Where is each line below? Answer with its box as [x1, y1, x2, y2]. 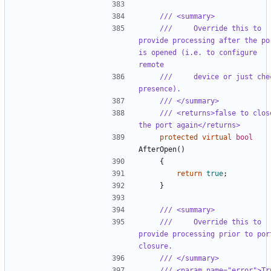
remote [139, 60, 164, 69]
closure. [139, 241, 172, 250]
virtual [202, 132, 232, 142]
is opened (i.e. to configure [139, 48, 257, 57]
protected [160, 132, 198, 142]
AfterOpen [139, 145, 177, 154]
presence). [139, 84, 181, 93]
